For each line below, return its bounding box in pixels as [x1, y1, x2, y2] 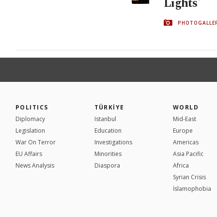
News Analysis [15, 161, 54, 170]
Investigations [94, 138, 132, 146]
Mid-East [173, 114, 196, 123]
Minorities [94, 149, 122, 158]
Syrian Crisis [173, 172, 206, 181]
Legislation [15, 126, 45, 135]
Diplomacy [15, 114, 45, 123]
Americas [173, 138, 199, 146]
